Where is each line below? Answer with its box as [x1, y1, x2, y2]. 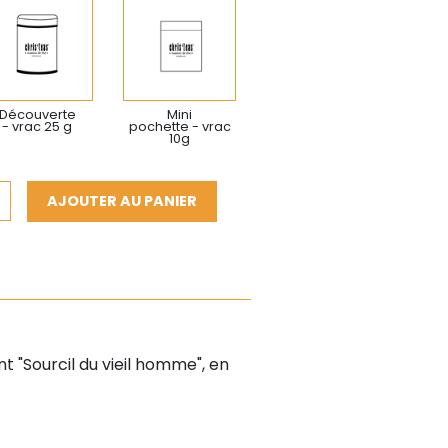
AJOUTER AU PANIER [46, 190, 197, 211]
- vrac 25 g [2, 117, 73, 135]
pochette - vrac [128, 117, 231, 135]
